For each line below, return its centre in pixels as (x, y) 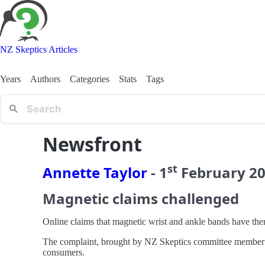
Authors (45, 79)
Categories (90, 79)
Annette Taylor (95, 172)
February (213, 172)
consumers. (64, 252)
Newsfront (92, 144)
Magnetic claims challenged (141, 198)
